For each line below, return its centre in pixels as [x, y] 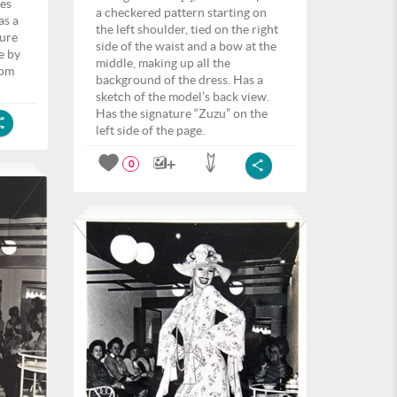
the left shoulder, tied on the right [187, 29]
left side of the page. [150, 130]
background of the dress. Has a [179, 80]
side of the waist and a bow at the [186, 46]
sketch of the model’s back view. [183, 97]
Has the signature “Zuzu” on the [182, 113]
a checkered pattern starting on [181, 12]
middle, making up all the [163, 63]
